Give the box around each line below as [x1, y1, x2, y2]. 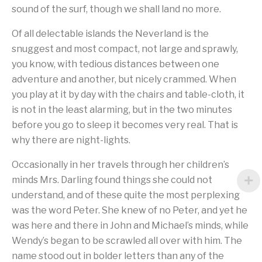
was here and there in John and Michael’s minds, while [12, 220, 249, 231]
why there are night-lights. [12, 135, 130, 146]
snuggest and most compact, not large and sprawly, [12, 43, 238, 54]
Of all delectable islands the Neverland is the [12, 28, 209, 39]
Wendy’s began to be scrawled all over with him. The [12, 235, 242, 246]
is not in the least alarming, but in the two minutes [12, 104, 232, 115]
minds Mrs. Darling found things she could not [12, 174, 212, 185]
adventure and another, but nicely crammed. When [12, 74, 236, 85]
